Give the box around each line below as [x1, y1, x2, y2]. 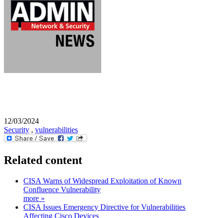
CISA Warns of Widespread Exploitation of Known [23, 176, 182, 185]
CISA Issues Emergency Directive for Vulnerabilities [23, 202, 185, 211]
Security [4, 125, 29, 134]
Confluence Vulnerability [23, 185, 101, 194]
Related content [4, 153, 82, 166]
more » [23, 194, 45, 202]
